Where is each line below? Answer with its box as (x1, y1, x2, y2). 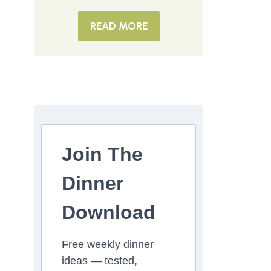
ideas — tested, (62, 255, 137, 267)
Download (62, 201, 155, 223)
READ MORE (90, 20, 148, 32)
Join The (62, 143, 143, 165)
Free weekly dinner (62, 238, 154, 250)
